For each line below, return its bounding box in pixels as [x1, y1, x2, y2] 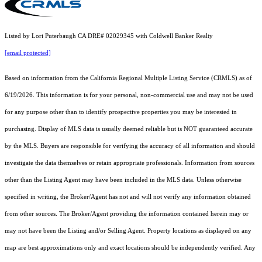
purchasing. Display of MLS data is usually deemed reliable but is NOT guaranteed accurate [5, 126, 253, 133]
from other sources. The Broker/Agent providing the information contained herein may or [5, 211, 249, 218]
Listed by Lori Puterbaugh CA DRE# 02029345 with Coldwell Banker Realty [5, 33, 213, 40]
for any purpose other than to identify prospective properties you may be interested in [5, 109, 237, 116]
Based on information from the [5, 75, 90, 82]
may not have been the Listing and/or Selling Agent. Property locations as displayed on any [5, 227, 251, 235]
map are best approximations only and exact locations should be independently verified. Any [5, 244, 256, 251]
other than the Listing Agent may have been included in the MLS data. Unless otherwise [5, 177, 242, 184]
